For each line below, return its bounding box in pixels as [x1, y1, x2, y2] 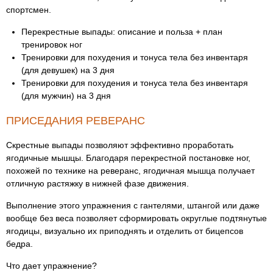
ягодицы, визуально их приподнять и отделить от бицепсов [6, 226, 243, 236]
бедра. [6, 239, 33, 249]
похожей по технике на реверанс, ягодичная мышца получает [6, 166, 255, 175]
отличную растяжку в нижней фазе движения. [6, 179, 189, 188]
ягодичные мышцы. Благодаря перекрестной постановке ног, [6, 153, 250, 163]
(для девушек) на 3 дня [21, 65, 115, 75]
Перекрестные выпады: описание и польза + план [21, 27, 222, 37]
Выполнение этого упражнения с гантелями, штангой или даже [6, 200, 260, 210]
